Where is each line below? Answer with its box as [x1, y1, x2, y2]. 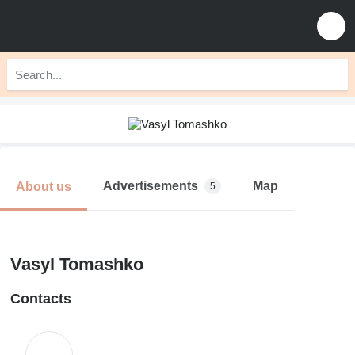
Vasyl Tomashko [10, 254, 143, 274]
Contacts [10, 291, 71, 307]
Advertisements [103, 179, 198, 193]
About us [16, 179, 71, 193]
